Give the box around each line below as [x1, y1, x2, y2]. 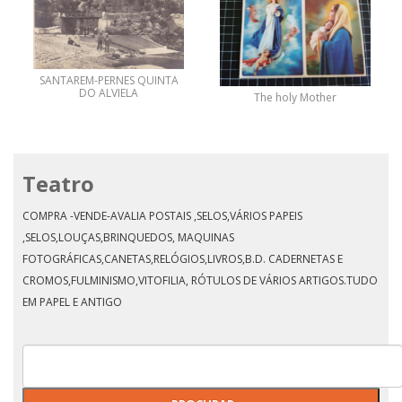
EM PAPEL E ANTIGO [22, 294, 122, 310]
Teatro [22, 169, 94, 198]
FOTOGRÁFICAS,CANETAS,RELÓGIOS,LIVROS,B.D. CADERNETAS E [22, 251, 343, 267]
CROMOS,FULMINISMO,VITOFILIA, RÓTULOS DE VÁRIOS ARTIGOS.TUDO [22, 273, 378, 288]
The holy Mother [254, 89, 336, 105]
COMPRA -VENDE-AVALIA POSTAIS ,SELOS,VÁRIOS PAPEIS [22, 208, 302, 223]
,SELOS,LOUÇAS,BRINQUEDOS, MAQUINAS [22, 230, 234, 245]
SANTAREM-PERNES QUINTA [39, 73, 179, 89]
